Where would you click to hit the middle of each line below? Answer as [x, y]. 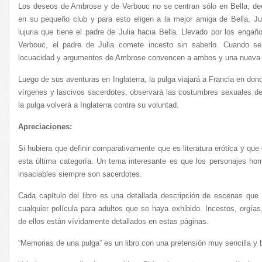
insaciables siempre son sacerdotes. [80, 174]
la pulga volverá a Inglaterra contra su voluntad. [99, 105]
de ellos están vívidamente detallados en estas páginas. [113, 221]
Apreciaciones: [45, 127]
